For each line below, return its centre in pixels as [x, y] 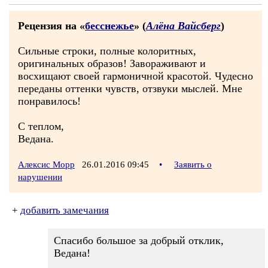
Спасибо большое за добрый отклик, [139, 240]
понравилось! [49, 101]
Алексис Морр [46, 165]
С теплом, [41, 126]
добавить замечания [65, 210]
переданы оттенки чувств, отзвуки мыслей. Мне [130, 89]
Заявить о [193, 165]
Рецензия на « [51, 26]
